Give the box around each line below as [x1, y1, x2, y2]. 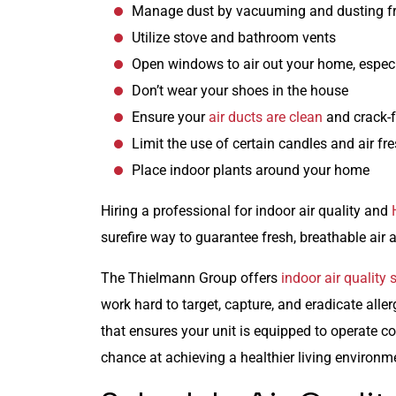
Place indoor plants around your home [132, 162, 369, 179]
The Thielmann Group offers [101, 270, 281, 287]
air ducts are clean [209, 109, 323, 126]
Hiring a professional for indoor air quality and [101, 202, 392, 220]
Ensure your [132, 109, 209, 126]
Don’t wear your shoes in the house [132, 82, 348, 100]
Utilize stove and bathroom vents [132, 29, 336, 47]
